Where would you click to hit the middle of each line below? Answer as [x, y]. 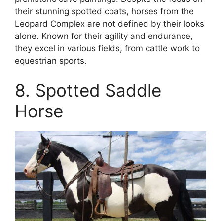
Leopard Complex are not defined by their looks [110, 24]
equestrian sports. [51, 61]
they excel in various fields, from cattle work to [107, 49]
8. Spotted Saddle [88, 90]
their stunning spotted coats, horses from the [104, 12]
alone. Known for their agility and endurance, [104, 36]
